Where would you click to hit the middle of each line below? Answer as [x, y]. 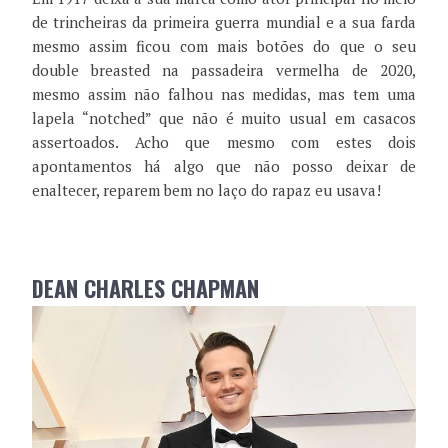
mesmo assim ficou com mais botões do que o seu [224, 45]
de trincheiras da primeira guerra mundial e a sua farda [224, 21]
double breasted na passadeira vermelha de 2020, [224, 69]
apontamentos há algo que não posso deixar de [224, 165]
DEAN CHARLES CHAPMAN [145, 287]
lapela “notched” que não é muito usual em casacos [224, 117]
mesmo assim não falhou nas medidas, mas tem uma [224, 93]
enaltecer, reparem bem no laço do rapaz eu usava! [206, 189]
